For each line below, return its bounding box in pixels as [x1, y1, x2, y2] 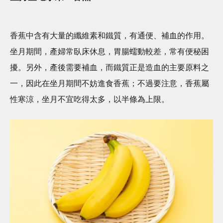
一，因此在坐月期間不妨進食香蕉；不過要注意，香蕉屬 [10, 78, 209, 88]
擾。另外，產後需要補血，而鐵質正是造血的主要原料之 [10, 62, 209, 72]
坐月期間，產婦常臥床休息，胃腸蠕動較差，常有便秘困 [10, 46, 209, 56]
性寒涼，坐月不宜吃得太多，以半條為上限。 [10, 94, 169, 104]
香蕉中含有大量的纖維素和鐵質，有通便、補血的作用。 [10, 30, 209, 40]
